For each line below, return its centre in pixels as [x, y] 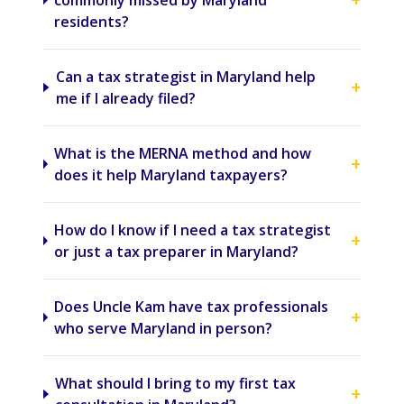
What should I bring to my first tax [176, 383]
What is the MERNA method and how [183, 153]
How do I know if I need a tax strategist [193, 230]
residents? [92, 22]
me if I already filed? [125, 98]
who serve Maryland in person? [164, 328]
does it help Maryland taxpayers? [171, 175]
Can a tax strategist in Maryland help [185, 77]
